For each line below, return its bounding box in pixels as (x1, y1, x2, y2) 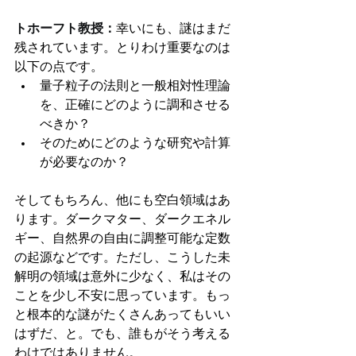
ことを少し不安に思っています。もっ (14, 289, 230, 303)
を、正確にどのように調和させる (40, 99, 230, 112)
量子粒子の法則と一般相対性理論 (40, 79, 230, 93)
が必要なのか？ (40, 156, 129, 169)
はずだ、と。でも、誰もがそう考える (14, 327, 230, 341)
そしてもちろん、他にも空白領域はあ (14, 194, 230, 207)
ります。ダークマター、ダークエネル (14, 213, 230, 226)
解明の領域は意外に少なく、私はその (14, 270, 230, 284)
